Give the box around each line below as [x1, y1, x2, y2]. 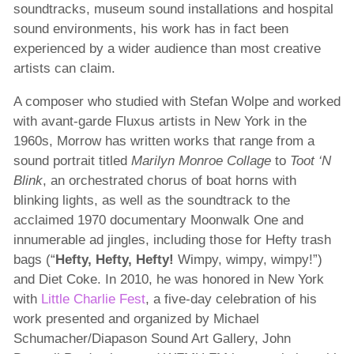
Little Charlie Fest [40, 292, 145, 307]
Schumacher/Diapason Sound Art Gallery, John [13, 331, 291, 347]
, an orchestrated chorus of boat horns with [42, 173, 296, 189]
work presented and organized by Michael [13, 311, 259, 327]
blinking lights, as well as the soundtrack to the [13, 193, 290, 209]
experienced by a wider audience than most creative [13, 41, 321, 57]
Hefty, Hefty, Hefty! [55, 252, 174, 268]
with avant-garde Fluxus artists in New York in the [13, 114, 307, 130]
